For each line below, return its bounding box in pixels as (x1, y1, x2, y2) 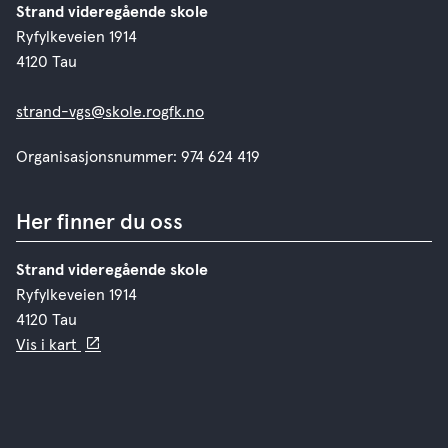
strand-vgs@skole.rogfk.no (16, 103, 204, 120)
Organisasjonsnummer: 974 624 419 (16, 148, 260, 165)
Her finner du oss (16, 211, 183, 234)
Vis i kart (16, 336, 81, 353)
